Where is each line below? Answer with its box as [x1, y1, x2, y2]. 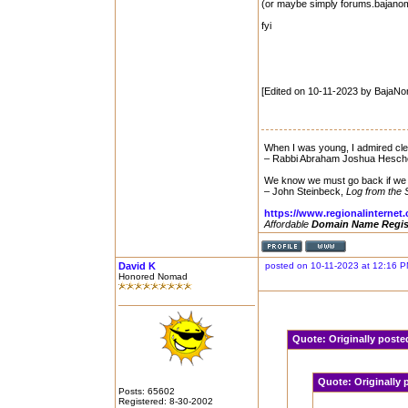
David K [118, 260, 156, 271]
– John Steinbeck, [264, 186, 346, 197]
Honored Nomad [118, 271, 188, 281]
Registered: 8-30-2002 [118, 396, 213, 406]
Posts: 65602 [118, 386, 175, 396]
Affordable [264, 219, 311, 229]
